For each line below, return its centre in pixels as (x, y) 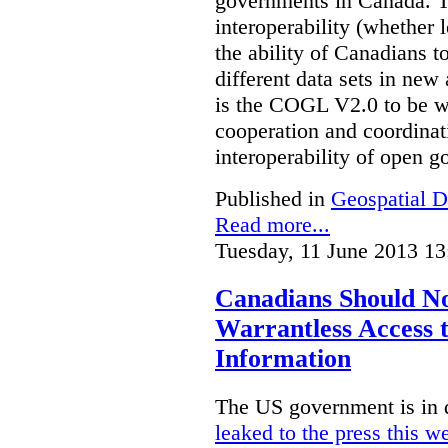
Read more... (272, 225)
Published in (270, 199)
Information (283, 359)
